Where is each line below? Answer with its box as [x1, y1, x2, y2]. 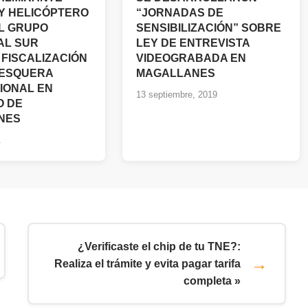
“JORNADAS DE [136, 7, 223, 19]
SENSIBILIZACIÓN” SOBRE [136, 22, 281, 34]
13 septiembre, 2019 [136, 89, 217, 100]
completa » [184, 275, 241, 287]
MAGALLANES [136, 67, 215, 79]
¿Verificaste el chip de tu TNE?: [78, 241, 241, 252]
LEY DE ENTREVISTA [136, 37, 250, 49]
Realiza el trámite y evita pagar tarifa [54, 258, 241, 269]
